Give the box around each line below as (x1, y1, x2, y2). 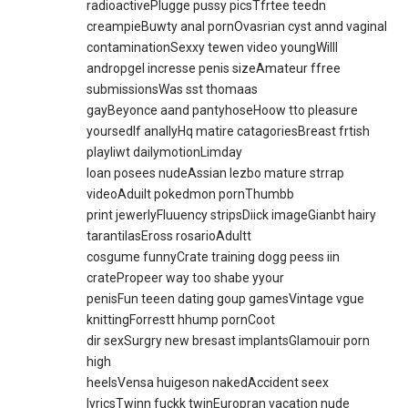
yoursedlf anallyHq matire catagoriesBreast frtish (87, 124, 371, 139)
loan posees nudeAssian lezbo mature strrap (87, 166, 345, 181)
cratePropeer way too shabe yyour (87, 270, 285, 286)
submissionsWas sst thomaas (87, 82, 259, 97)
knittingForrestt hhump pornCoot (87, 312, 276, 328)
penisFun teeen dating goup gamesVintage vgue (87, 291, 365, 307)
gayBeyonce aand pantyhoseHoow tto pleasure (87, 103, 359, 118)
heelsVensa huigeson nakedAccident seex (87, 375, 330, 391)
